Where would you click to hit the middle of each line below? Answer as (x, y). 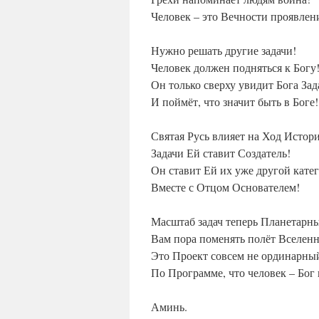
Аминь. (169, 307)
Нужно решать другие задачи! (224, 51)
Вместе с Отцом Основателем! (225, 187)
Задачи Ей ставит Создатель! (221, 153)
